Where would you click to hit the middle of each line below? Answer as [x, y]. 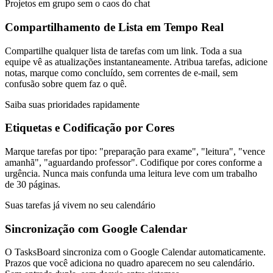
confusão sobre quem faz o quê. [66, 83]
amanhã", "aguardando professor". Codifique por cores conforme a [133, 162]
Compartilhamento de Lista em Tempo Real [114, 27]
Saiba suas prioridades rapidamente [72, 104]
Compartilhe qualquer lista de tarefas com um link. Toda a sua [123, 51]
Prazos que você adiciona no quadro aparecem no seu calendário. [130, 263]
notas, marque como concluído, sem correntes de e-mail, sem [121, 73]
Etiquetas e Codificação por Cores [90, 128]
